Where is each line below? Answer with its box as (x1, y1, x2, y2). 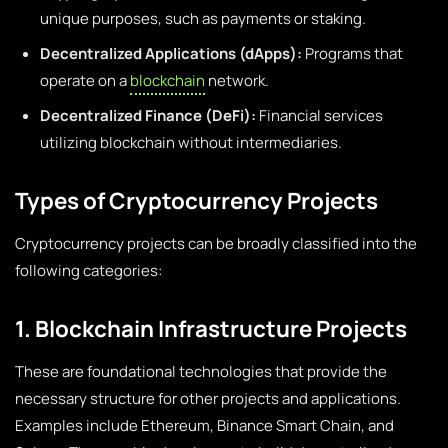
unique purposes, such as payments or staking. (40, 8, 366, 29)
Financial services (256, 105, 383, 126)
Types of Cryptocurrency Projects (15, 185, 378, 216)
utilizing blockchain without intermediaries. (40, 132, 342, 153)
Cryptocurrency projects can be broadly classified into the (15, 233, 417, 254)
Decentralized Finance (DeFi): (40, 105, 256, 126)
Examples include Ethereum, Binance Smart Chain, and (15, 415, 394, 436)
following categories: (15, 260, 162, 281)
